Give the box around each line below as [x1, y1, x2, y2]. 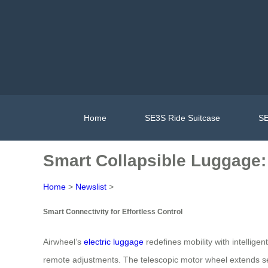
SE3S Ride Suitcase [144, 112, 220, 123]
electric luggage [84, 236, 144, 246]
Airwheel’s [43, 236, 84, 246]
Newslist [75, 182, 106, 191]
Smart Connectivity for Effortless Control [43, 208, 182, 216]
